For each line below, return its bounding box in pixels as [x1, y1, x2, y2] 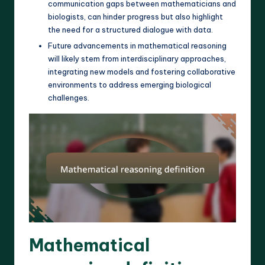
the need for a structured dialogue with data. [48, 24, 213, 34]
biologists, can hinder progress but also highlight [48, 11, 223, 21]
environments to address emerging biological [48, 79, 211, 89]
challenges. [48, 92, 89, 102]
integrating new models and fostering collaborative [48, 66, 235, 76]
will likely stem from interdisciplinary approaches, [48, 53, 226, 63]
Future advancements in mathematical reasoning [48, 40, 227, 50]
